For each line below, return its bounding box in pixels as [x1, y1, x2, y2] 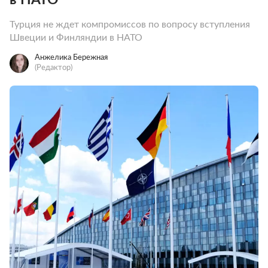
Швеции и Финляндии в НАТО [10, 33, 142, 42]
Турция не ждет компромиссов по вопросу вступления [10, 20, 250, 29]
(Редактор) [35, 64, 72, 72]
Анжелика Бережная [35, 54, 108, 62]
